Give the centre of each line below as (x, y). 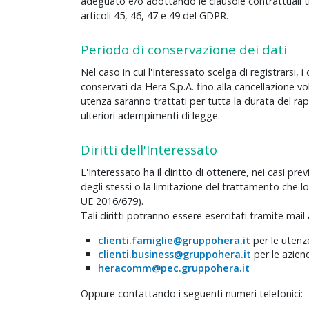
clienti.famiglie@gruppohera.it (174, 241)
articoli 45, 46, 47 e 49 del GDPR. (154, 16)
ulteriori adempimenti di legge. (150, 116)
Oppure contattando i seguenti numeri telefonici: (192, 294)
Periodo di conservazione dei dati (184, 50)
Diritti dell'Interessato (149, 150)
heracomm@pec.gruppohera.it (174, 268)
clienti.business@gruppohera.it (175, 255)
